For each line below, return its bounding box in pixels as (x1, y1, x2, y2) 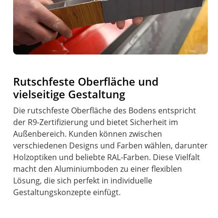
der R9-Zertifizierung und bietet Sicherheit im (13, 117, 179, 128)
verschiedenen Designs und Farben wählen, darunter (13, 140, 208, 151)
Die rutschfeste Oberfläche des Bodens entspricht (13, 105, 197, 116)
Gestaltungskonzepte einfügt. (13, 187, 121, 198)
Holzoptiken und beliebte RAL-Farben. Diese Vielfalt (13, 152, 200, 163)
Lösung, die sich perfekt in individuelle (13, 175, 153, 186)
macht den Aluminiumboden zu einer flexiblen (13, 163, 182, 175)
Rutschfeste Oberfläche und (13, 74, 159, 90)
